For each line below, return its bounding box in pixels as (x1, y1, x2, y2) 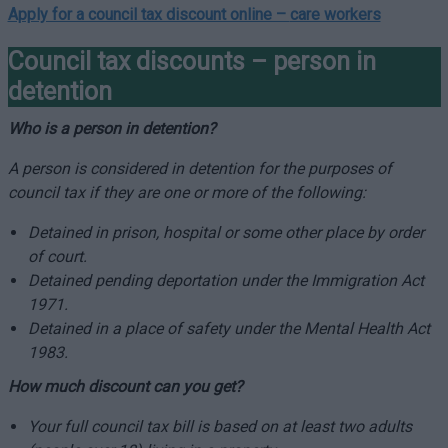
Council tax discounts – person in (7, 47, 376, 76)
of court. (27, 247, 87, 266)
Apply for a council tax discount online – (7, 5, 290, 24)
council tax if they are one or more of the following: (7, 183, 366, 202)
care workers (289, 5, 381, 24)
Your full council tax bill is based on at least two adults (27, 417, 412, 436)
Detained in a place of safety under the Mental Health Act (27, 319, 430, 338)
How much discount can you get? (7, 377, 243, 396)
